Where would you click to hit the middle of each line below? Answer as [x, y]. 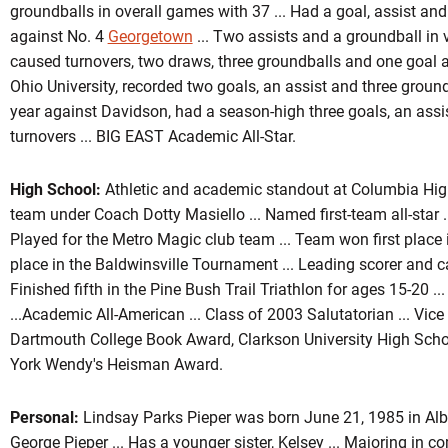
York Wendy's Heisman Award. [116, 364]
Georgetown [150, 36]
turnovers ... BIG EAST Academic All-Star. [152, 136]
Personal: [44, 417]
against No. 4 [58, 36]
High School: [55, 189]
